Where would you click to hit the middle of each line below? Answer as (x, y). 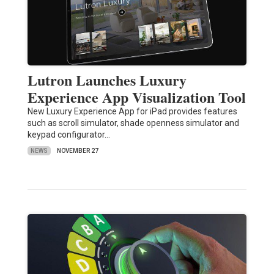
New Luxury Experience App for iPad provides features (132, 112)
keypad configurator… (68, 135)
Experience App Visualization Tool (136, 97)
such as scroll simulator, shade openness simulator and (133, 123)
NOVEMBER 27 (77, 151)
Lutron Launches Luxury (107, 80)
